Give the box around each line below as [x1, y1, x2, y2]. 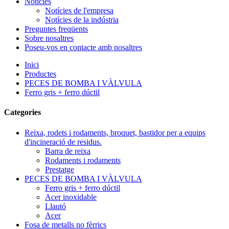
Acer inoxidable [45, 192, 97, 201]
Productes [25, 70, 56, 78]
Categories [4, 108, 41, 117]
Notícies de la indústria [45, 15, 119, 24]
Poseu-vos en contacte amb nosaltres [25, 43, 142, 52]
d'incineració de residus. [25, 137, 102, 146]
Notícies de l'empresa [45, 6, 113, 15]
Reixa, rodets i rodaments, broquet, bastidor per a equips [25, 128, 205, 137]
